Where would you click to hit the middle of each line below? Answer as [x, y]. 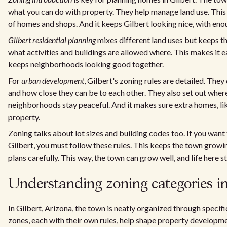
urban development [53, 80]
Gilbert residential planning [52, 40]
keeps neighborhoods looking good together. [86, 64]
